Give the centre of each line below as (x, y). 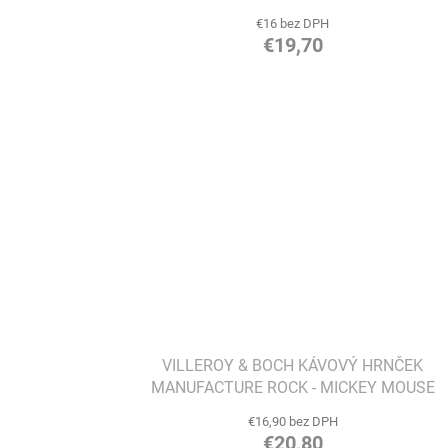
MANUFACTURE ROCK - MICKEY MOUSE (292, 388)
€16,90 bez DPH (292, 422)
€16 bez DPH (293, 23)
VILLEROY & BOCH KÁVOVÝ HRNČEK (293, 366)
